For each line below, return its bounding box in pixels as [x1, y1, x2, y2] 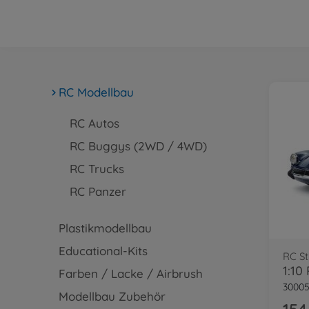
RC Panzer [69, 184, 126, 199]
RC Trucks [69, 161, 124, 176]
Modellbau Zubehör [58, 289, 166, 303]
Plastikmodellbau [58, 221, 152, 235]
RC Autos [69, 116, 119, 130]
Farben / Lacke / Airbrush [58, 266, 203, 281]
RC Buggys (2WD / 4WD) [69, 139, 207, 153]
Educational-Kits [58, 243, 148, 258]
